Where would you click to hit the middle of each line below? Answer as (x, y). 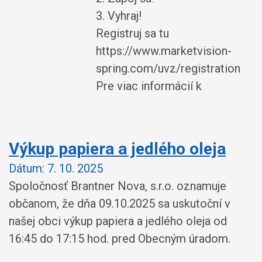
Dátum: (27, 168)
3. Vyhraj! (119, 15)
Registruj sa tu (133, 33)
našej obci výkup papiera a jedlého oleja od (118, 221)
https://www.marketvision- (164, 51)
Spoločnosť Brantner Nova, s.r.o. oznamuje (118, 186)
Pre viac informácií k (149, 86)
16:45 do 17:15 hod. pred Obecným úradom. (120, 239)
